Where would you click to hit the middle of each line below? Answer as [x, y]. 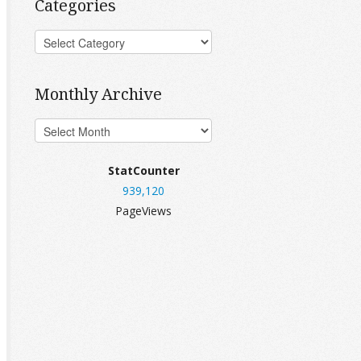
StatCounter [143, 170]
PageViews [143, 211]
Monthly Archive [98, 94]
